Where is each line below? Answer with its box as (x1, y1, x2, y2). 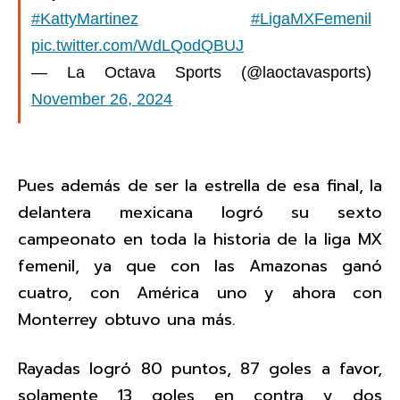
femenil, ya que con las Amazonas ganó (18, 254, 382, 279)
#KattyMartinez (31, 9, 138, 28)
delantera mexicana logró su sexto (18, 200, 382, 226)
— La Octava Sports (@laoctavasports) (31, 62, 371, 81)
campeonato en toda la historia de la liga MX (18, 227, 382, 253)
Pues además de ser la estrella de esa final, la (18, 173, 382, 199)
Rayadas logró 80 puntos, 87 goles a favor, (18, 356, 382, 382)
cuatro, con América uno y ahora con (18, 280, 382, 306)
